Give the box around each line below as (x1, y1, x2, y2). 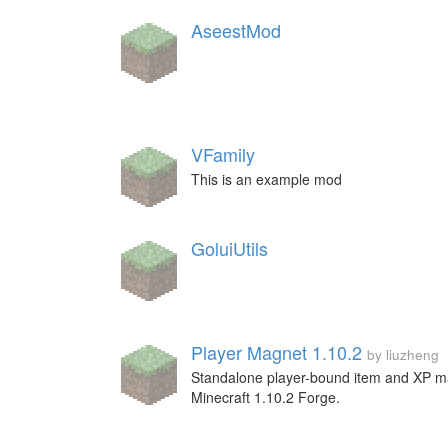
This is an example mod (191, 169, 342, 189)
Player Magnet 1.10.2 (191, 339, 362, 365)
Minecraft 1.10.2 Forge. (191, 387, 340, 407)
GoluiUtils (191, 235, 268, 261)
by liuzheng (367, 345, 439, 364)
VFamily (191, 141, 255, 167)
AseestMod (191, 17, 281, 43)
